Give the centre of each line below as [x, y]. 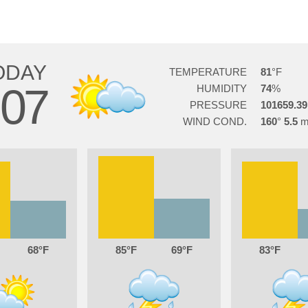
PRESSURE [218, 105]
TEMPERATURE [208, 72]
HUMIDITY [221, 88]
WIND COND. [214, 121]
